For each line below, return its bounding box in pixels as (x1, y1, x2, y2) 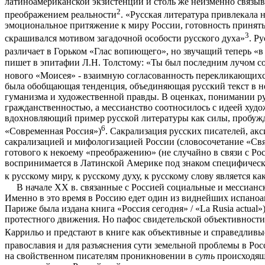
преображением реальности (5, 9, 117, 20)
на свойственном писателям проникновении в (5, 251, 195, 261)
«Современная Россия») (5, 126, 101, 137)
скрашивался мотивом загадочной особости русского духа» (5, 33, 245, 44)
